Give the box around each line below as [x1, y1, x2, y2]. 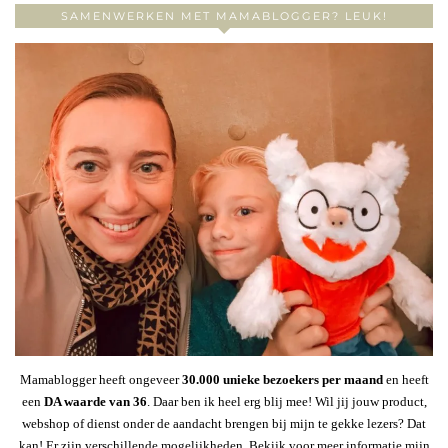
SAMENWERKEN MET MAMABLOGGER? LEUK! [60, 8, 388, 23]
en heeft [382, 372, 429, 388]
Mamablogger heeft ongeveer [19, 372, 182, 388]
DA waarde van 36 [43, 394, 147, 410]
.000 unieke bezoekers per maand [195, 372, 383, 388]
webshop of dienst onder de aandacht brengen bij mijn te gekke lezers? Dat [22, 416, 426, 432]
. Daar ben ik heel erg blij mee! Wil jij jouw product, [146, 394, 427, 410]
